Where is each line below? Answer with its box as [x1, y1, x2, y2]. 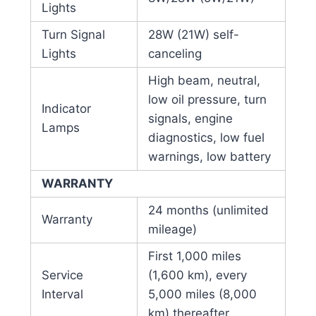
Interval [41, 287, 83, 302]
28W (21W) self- [147, 28, 239, 42]
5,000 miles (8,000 [147, 287, 257, 302]
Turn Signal [41, 28, 105, 42]
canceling [147, 47, 202, 61]
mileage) [147, 222, 197, 237]
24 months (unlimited [147, 203, 269, 218]
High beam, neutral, [147, 73, 260, 88]
